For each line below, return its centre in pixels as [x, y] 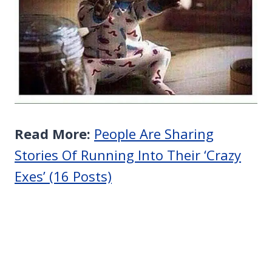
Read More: [54, 134]
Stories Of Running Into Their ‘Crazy [128, 155]
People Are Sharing [154, 134]
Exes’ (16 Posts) [63, 176]
